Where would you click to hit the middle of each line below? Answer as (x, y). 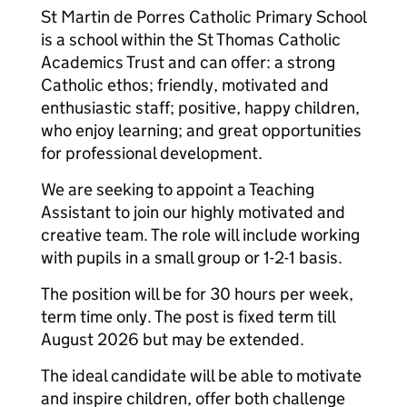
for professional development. (152, 153)
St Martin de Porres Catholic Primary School (203, 17)
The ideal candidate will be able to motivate (201, 376)
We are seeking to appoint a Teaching (178, 189)
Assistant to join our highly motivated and (193, 212)
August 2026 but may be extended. (173, 339)
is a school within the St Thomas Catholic (191, 40)
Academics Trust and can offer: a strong (188, 62)
